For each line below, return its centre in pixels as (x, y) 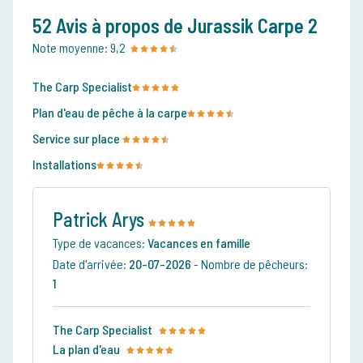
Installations (64, 164)
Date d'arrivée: (91, 264)
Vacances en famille (199, 243)
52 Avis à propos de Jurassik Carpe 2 (175, 26)
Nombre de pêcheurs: (254, 264)
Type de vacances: (100, 243)
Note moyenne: (70, 48)
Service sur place (77, 139)
